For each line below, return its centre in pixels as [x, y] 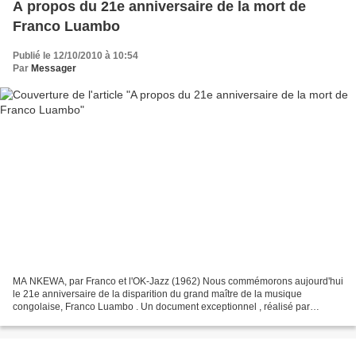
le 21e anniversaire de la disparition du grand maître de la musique [157, 294]
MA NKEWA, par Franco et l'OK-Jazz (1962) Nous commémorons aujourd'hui [178, 281]
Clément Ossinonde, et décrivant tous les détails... [120, 319]
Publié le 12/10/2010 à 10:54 [75, 56]
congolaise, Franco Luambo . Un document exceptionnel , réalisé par [161, 306]
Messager [54, 69]
